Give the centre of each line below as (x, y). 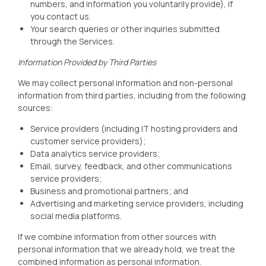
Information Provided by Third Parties (87, 62)
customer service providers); (88, 141)
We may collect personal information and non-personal (125, 83)
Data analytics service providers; (95, 153)
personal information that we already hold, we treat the (126, 249)
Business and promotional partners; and (109, 191)
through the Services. (72, 41)
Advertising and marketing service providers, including (137, 203)
